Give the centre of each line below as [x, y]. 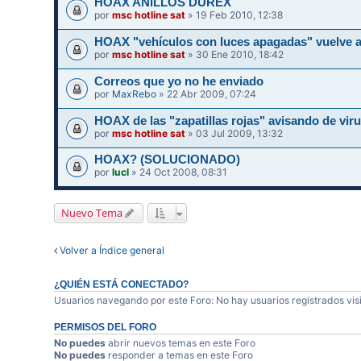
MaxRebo [135, 93]
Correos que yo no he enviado [179, 81]
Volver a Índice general [112, 251]
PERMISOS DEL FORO [106, 328]
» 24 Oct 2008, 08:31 [178, 172]
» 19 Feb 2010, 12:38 [234, 15]
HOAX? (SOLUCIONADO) [168, 160]
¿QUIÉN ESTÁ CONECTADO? [122, 285]
